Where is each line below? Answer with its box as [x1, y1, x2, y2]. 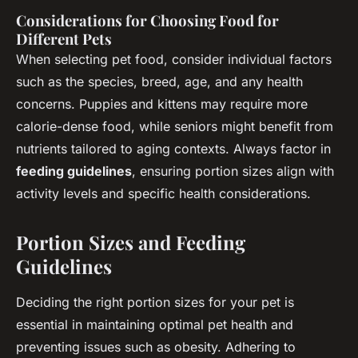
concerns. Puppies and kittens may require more [16, 95, 308, 112]
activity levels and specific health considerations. [16, 185, 311, 201]
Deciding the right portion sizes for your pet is [16, 293, 294, 310]
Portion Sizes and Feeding [16, 229, 245, 255]
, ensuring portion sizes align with [132, 162, 334, 179]
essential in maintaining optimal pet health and [16, 316, 293, 332]
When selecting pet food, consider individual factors [16, 50, 332, 67]
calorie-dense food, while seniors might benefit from [16, 117, 333, 134]
